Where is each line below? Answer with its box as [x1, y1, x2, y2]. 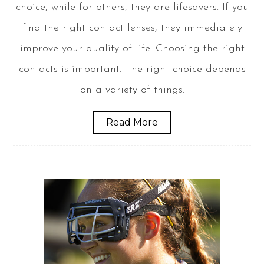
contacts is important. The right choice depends [18, 64, 246, 75]
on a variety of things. [80, 84, 184, 96]
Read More [106, 117, 158, 128]
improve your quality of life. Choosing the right [19, 43, 245, 55]
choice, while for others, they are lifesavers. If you [15, 2, 249, 14]
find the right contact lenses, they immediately [22, 22, 242, 34]
